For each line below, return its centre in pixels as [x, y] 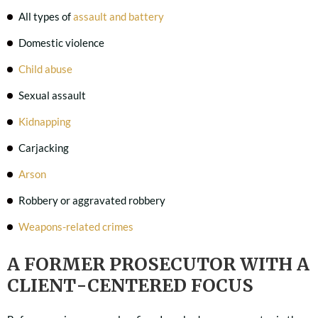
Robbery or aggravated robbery [92, 200]
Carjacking [44, 148]
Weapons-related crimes [76, 226]
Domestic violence [61, 43]
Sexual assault [52, 95]
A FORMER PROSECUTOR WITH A [158, 264]
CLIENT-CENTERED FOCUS [130, 285]
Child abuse [45, 69]
